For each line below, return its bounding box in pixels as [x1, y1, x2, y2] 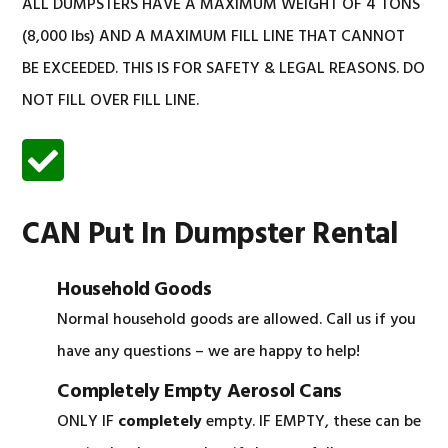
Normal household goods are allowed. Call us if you [57, 307, 417, 333]
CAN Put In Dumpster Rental [22, 211, 399, 259]
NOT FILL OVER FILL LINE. [22, 88, 200, 114]
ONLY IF [57, 409, 119, 435]
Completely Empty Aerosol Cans [57, 376, 342, 408]
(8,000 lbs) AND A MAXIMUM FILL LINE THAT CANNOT [22, 24, 406, 50]
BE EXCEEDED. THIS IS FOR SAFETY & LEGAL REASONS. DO [22, 56, 426, 82]
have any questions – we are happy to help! [57, 339, 361, 365]
